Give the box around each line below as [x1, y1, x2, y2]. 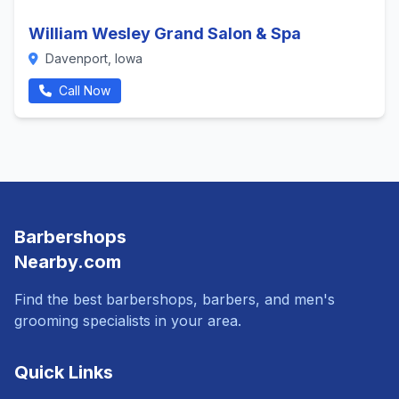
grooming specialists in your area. [14, 312, 241, 330]
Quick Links [14, 362, 113, 383]
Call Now [55, 83, 110, 98]
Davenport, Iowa [42, 51, 142, 66]
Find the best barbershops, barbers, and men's [14, 290, 335, 308]
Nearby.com [14, 251, 121, 273]
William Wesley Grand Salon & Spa [28, 24, 301, 43]
